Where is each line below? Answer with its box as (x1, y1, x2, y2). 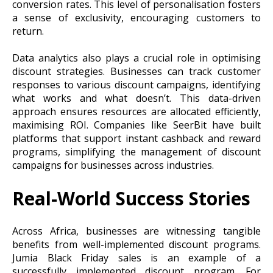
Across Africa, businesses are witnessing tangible (12, 224, 261, 238)
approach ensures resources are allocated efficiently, (12, 105, 261, 119)
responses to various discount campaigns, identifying (12, 78, 261, 92)
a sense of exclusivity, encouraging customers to (12, 10, 261, 24)
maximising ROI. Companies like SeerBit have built (12, 118, 261, 132)
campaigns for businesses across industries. (12, 158, 214, 172)
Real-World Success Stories (12, 185, 250, 211)
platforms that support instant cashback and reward (12, 132, 261, 146)
